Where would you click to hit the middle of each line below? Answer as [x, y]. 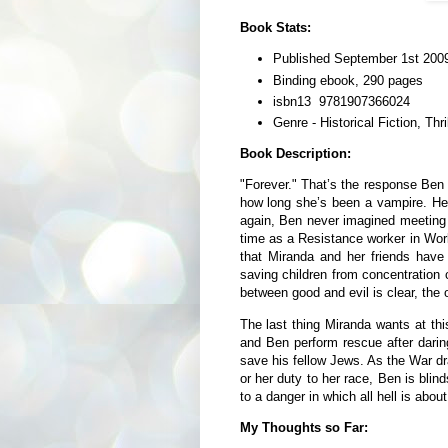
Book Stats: [275, 28]
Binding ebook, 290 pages [347, 80]
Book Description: [295, 154]
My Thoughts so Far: [303, 427]
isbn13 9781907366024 [341, 101]
